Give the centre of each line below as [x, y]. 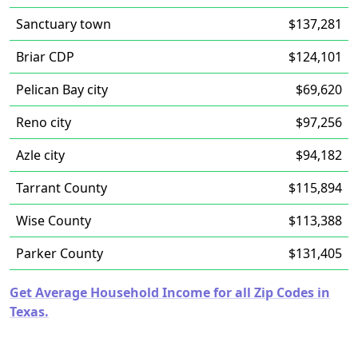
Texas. [29, 312]
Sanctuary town [64, 24]
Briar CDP [45, 57]
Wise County [54, 221]
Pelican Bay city [62, 89]
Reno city [44, 122]
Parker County [60, 253]
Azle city [40, 155]
